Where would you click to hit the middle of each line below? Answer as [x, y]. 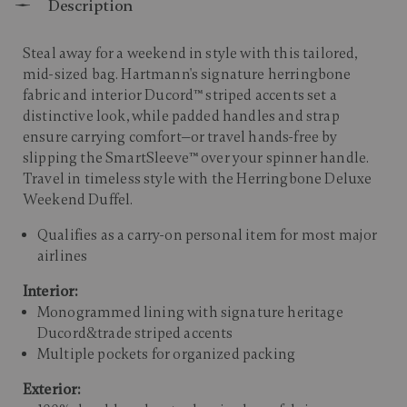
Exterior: [52, 390]
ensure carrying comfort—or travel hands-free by [180, 138]
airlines [63, 257]
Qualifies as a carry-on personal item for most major [208, 236]
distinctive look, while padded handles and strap [181, 117]
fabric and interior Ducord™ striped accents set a [180, 96]
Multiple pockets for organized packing [167, 355]
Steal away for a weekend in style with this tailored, [190, 54]
